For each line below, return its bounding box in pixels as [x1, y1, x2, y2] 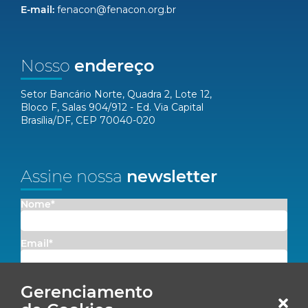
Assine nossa [21, 166, 126, 186]
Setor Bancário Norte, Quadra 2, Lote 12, [21, 88, 212, 100]
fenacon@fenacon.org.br [57, 3, 176, 16]
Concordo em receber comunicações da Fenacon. [36, 278, 231, 289]
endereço [74, 56, 154, 76]
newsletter [126, 166, 217, 186]
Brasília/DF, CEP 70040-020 [21, 114, 155, 126]
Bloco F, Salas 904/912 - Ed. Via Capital [21, 101, 203, 113]
